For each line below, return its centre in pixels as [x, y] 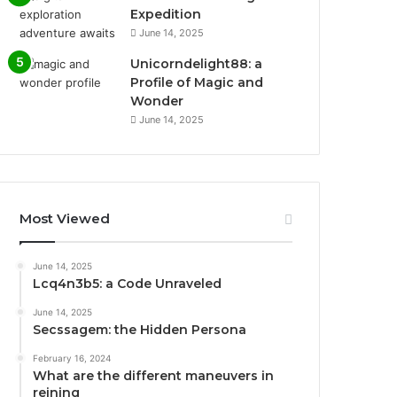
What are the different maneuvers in [154, 375]
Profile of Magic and [197, 82]
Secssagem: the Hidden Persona [140, 329]
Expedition [166, 14]
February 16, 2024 [72, 358]
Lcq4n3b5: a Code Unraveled [128, 283]
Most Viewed [65, 218]
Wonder [157, 101]
